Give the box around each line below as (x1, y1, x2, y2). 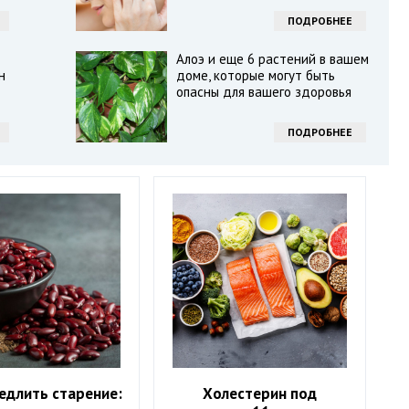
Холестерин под (203, 383, 318, 404)
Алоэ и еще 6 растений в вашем (175, 50, 369, 68)
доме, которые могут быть (175, 67, 335, 84)
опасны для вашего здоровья (175, 83, 351, 100)
